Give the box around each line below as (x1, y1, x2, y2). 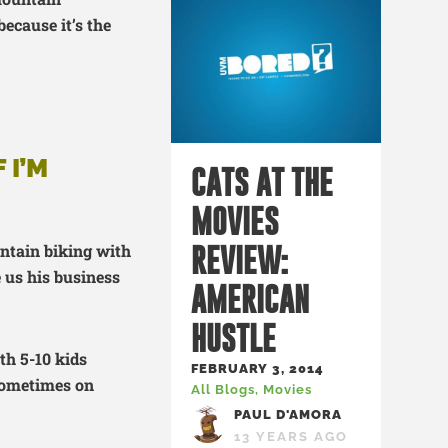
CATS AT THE (191, 163, 333, 201)
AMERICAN (191, 280, 309, 318)
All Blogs (191, 382, 255, 397)
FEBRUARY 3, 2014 (191, 361, 324, 376)
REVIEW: (191, 241, 288, 279)
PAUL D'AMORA (234, 407, 343, 422)
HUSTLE (191, 319, 276, 357)
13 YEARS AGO (234, 429, 349, 444)
